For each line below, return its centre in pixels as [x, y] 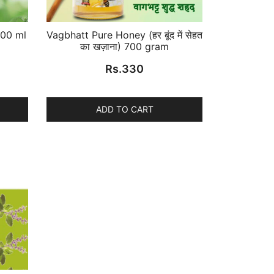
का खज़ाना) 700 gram [124, 46]
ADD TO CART [124, 109]
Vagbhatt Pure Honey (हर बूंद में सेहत [124, 35]
